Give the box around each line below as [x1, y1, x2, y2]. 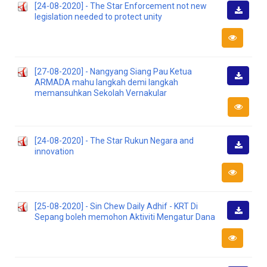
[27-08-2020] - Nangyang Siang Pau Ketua [35, 67, 192, 76]
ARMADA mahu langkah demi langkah [35, 77, 178, 87]
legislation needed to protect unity [35, 12, 162, 21]
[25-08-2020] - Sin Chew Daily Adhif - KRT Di [35, 201, 198, 211]
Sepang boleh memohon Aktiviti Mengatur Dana [35, 212, 215, 222]
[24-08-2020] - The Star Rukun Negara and [35, 136, 194, 145]
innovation [35, 147, 74, 156]
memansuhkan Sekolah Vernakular [35, 88, 167, 98]
